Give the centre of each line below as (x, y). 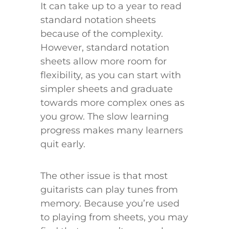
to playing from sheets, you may (114, 217)
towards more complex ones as (112, 103)
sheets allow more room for (104, 62)
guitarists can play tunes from (109, 190)
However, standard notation (105, 48)
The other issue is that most (104, 176)
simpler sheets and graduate (107, 89)
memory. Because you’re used (110, 204)
